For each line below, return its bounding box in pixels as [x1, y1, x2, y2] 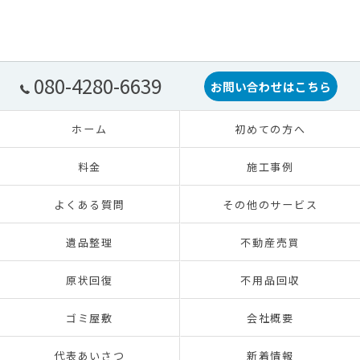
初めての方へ [234, 121, 307, 137]
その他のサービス [222, 197, 319, 212]
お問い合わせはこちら [211, 77, 332, 95]
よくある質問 [53, 197, 126, 212]
